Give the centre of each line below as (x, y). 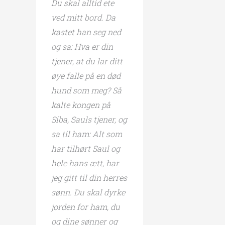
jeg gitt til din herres (89, 177)
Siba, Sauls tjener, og (89, 119)
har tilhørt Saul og (86, 148)
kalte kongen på (81, 104)
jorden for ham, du (86, 206)
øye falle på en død (86, 75)
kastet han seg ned (86, 32)
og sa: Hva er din (82, 46)
